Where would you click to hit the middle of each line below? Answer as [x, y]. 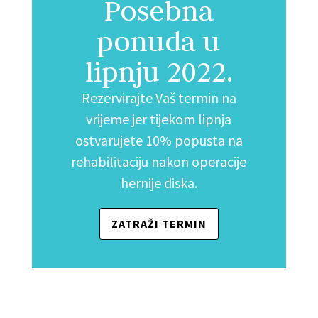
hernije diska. [159, 183]
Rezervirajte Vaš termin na [159, 98]
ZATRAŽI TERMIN [159, 224]
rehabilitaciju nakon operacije [159, 162]
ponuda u [159, 42]
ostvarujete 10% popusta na [159, 141]
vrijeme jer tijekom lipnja [159, 119]
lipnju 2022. [159, 72]
